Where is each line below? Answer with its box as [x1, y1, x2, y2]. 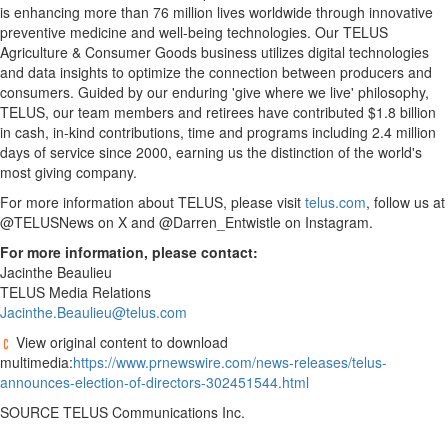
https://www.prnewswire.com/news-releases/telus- [73, 352, 387, 372]
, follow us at [366, 192, 445, 212]
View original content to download [12, 332, 228, 352]
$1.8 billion [368, 102, 436, 122]
